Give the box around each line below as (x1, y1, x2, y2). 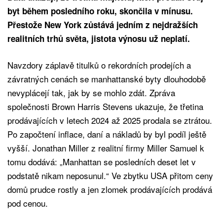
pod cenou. (7, 197, 48, 210)
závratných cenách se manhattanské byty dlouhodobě (7, 73, 206, 85)
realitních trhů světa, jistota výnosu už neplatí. (7, 33, 190, 45)
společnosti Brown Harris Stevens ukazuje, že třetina (7, 100, 203, 113)
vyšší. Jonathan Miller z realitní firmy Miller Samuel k (7, 142, 204, 154)
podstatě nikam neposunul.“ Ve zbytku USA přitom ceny (7, 169, 213, 182)
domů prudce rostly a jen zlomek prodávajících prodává (7, 183, 212, 196)
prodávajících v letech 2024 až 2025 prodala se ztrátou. (7, 114, 212, 127)
